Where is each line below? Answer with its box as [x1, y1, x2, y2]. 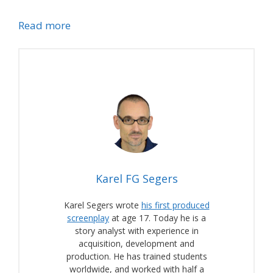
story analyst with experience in [74, 224, 199, 236]
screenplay [67, 211, 109, 224]
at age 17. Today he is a [109, 211, 206, 224]
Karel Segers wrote [63, 199, 141, 211]
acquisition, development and [79, 237, 194, 249]
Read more [18, 18, 71, 32]
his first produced [141, 199, 210, 211]
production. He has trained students [66, 250, 207, 262]
